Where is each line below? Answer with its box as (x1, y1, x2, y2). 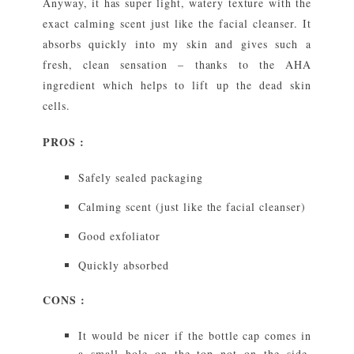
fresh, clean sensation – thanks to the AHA (43, 56, 311, 72)
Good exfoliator (78, 228, 160, 243)
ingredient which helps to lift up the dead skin (43, 77, 311, 92)
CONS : (43, 291, 85, 308)
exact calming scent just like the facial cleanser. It (43, 15, 311, 31)
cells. (43, 97, 70, 113)
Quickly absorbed (78, 257, 169, 273)
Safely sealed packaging (78, 169, 203, 185)
